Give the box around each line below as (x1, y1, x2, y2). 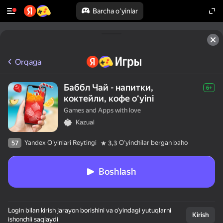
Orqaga (15, 57, 41, 67)
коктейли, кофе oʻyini (64, 93, 154, 104)
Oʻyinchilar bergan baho (119, 139, 188, 146)
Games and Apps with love (64, 107, 141, 114)
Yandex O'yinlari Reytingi (24, 139, 97, 146)
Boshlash (99, 166, 136, 177)
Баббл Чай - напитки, (64, 82, 153, 93)
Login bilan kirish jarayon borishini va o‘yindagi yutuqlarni (8, 207, 171, 214)
